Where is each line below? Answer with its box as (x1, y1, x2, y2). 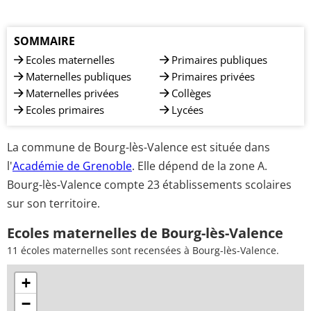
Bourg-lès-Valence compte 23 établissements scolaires (7, 176, 292, 192)
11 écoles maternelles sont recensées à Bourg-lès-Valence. (7, 243, 279, 257)
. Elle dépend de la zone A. (132, 158, 267, 174)
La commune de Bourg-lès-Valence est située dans (7, 139, 270, 155)
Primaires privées (171, 69, 255, 83)
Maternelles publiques (26, 69, 131, 83)
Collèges (171, 86, 211, 100)
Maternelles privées (26, 86, 119, 100)
